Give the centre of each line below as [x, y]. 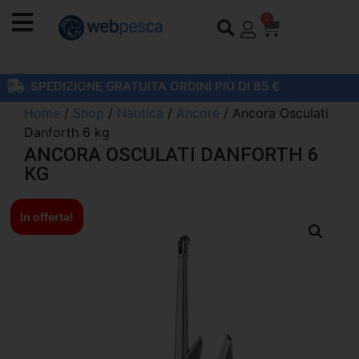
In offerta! [47, 217]
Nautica [140, 113]
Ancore [198, 113]
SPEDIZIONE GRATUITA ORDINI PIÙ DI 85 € [155, 86]
